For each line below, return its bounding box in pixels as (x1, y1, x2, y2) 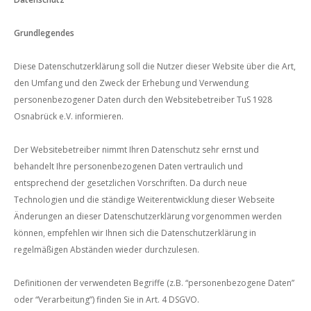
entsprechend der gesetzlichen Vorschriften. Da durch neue (14, 177, 247, 189)
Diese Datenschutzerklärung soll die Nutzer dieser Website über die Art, (14, 60, 296, 72)
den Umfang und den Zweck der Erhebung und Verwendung (14, 77, 249, 89)
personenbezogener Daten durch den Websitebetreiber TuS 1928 (14, 94, 272, 106)
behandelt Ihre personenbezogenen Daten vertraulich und (14, 160, 243, 172)
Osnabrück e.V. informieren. (14, 110, 124, 122)
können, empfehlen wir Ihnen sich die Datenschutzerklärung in (14, 227, 256, 239)
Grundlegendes (14, 27, 74, 39)
